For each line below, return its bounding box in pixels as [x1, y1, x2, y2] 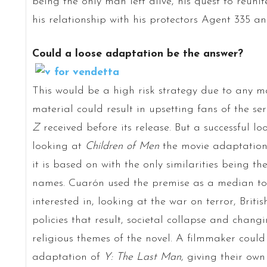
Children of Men [85, 140, 159, 152]
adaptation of [32, 251, 104, 263]
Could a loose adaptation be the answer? [32, 48, 243, 60]
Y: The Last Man [103, 251, 181, 263]
